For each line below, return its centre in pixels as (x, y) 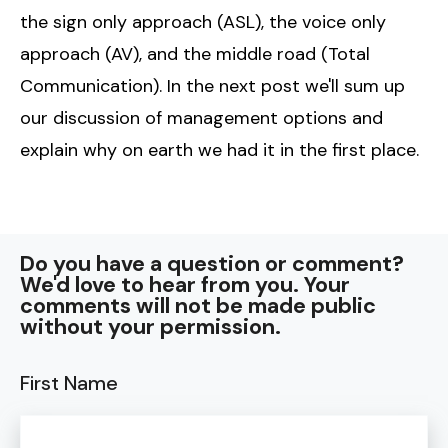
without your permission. (150, 326)
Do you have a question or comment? (212, 263)
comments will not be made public (198, 305)
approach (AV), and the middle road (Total (195, 53)
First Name (69, 382)
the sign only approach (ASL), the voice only (203, 21)
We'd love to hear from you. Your (185, 284)
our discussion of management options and (201, 117)
